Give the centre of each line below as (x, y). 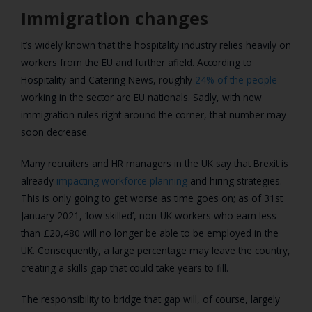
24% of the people (236, 80)
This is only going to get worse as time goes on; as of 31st (152, 198)
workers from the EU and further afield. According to (136, 63)
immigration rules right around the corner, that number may (154, 115)
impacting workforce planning (122, 181)
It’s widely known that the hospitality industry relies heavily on (156, 45)
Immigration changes (115, 18)
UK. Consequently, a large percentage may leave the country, (156, 251)
